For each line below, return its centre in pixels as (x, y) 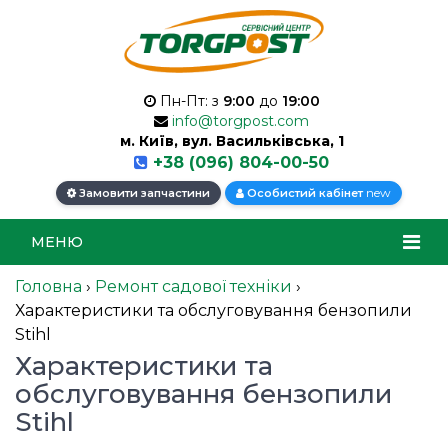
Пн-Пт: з (189, 101)
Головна (48, 287)
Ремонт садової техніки (193, 287)
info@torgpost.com (240, 121)
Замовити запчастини (143, 193)
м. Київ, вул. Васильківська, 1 (231, 141)
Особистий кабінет (305, 193)
